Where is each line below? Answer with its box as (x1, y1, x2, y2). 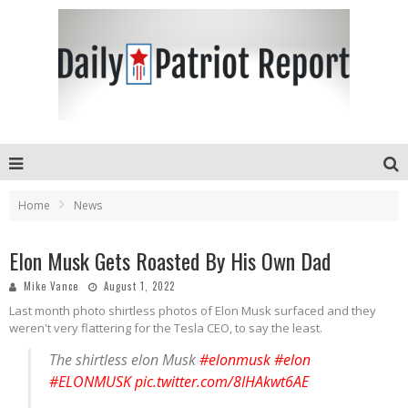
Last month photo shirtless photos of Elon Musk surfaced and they (9, 302, 376, 319)
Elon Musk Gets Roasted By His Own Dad (9, 244, 331, 277)
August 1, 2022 (104, 279, 175, 293)
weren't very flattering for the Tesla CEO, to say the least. (9, 320, 322, 336)
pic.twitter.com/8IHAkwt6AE (135, 372, 310, 392)
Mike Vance (24, 279, 78, 293)
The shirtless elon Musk (49, 350, 200, 370)
